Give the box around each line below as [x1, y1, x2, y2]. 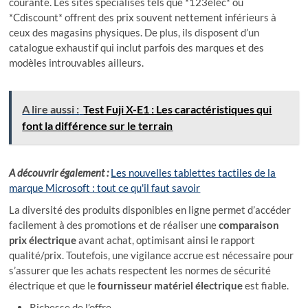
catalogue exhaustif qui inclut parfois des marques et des [9, 41, 265, 54]
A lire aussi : [22, 102, 80, 116]
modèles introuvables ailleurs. [9, 56, 144, 69]
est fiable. [243, 279, 289, 292]
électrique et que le [9, 279, 98, 292]
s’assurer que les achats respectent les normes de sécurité [9, 264, 272, 277]
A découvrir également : [9, 166, 109, 179]
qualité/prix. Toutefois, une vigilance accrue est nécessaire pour [9, 249, 294, 262]
